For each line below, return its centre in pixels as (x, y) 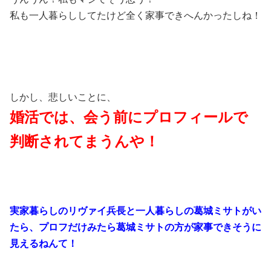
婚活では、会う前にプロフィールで (129, 117)
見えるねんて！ (44, 244)
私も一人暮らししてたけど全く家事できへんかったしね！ (135, 16)
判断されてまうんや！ (84, 142)
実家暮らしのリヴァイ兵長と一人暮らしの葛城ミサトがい (135, 211)
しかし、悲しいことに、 (63, 97)
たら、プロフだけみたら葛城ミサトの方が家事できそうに (135, 227)
